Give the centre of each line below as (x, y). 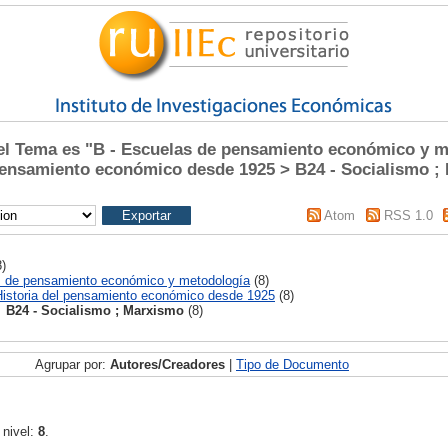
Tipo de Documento (292, 364)
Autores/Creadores (167, 364)
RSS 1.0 (408, 215)
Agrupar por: (72, 364)
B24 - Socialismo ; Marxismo (95, 310)
